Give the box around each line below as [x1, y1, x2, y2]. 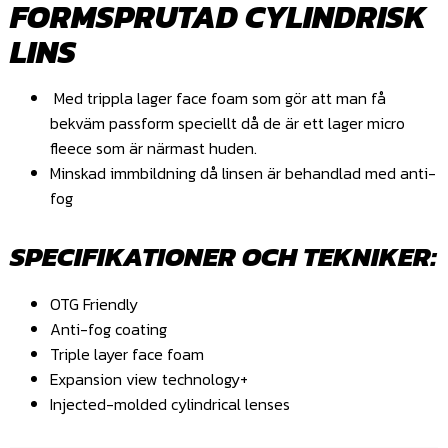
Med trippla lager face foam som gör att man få [50, 85, 386, 110]
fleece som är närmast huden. [50, 135, 261, 160]
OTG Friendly [50, 292, 138, 317]
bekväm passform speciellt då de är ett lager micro [50, 110, 405, 135]
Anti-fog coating [50, 317, 167, 342]
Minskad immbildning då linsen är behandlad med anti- [50, 160, 436, 185]
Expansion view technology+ [50, 367, 248, 392]
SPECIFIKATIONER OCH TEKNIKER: [10, 236, 437, 278]
